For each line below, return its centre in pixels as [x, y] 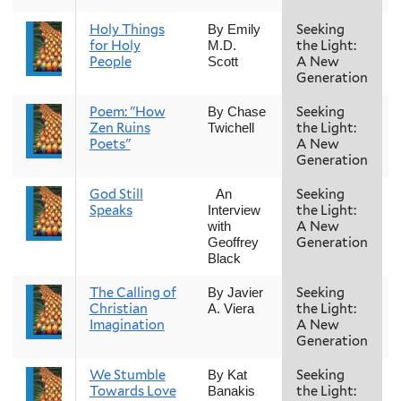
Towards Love [132, 391]
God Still [116, 194]
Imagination [127, 324]
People [110, 61]
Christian [118, 308]
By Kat [227, 375]
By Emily [234, 29]
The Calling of [132, 292]
